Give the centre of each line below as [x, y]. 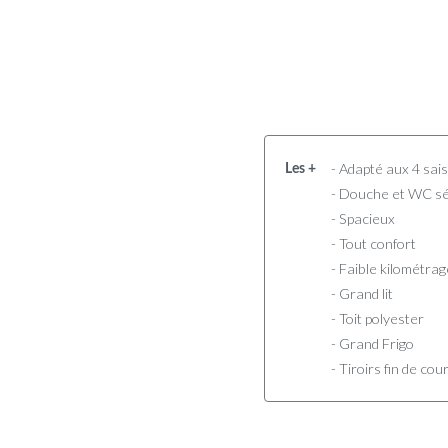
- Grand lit [362, 293]
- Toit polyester [377, 318]
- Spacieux [363, 218]
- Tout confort [373, 243]
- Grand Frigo [372, 343]
